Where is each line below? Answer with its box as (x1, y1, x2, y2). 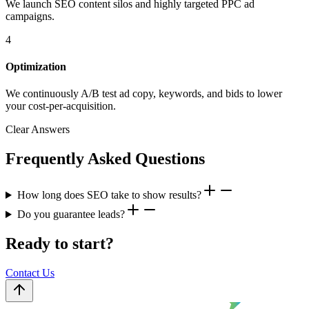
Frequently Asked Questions (6, 150, 205, 168)
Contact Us (6, 267, 54, 279)
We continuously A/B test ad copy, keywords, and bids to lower (6, 88, 282, 100)
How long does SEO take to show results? (17, 189, 201, 201)
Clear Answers (6, 123, 70, 136)
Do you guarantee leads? (17, 208, 125, 221)
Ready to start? (6, 235, 114, 253)
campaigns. (6, 10, 54, 22)
